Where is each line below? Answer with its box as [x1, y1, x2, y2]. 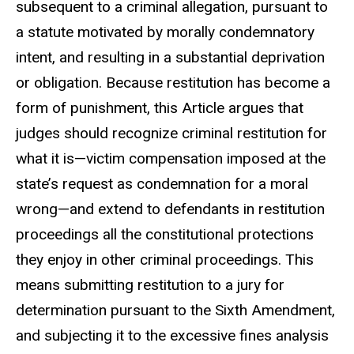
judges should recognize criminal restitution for [16, 124, 327, 143]
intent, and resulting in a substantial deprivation [16, 48, 325, 67]
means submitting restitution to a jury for [16, 276, 284, 295]
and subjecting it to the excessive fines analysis [16, 326, 329, 345]
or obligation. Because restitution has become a [16, 73, 330, 92]
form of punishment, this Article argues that [16, 99, 303, 118]
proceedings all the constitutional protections [16, 225, 314, 244]
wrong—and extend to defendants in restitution [16, 200, 325, 219]
